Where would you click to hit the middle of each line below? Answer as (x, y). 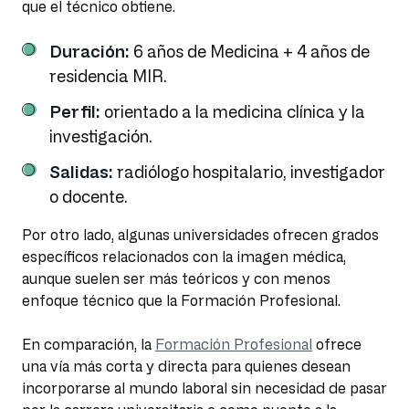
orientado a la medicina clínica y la (235, 112)
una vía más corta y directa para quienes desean (186, 367)
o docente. (89, 197)
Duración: (89, 52)
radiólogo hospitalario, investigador (249, 172)
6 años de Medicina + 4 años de (250, 52)
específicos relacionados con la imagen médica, (184, 257)
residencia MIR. (108, 76)
